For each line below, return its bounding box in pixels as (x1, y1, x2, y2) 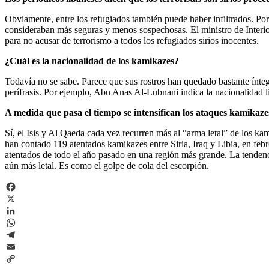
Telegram (5, 241, 40, 252)
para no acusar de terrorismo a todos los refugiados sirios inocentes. (5, 35, 259, 46)
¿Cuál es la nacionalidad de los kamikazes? (5, 55, 179, 66)
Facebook (5, 193, 42, 204)
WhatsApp (5, 229, 46, 240)
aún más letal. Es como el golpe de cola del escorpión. (5, 160, 209, 171)
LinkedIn (5, 217, 40, 228)
